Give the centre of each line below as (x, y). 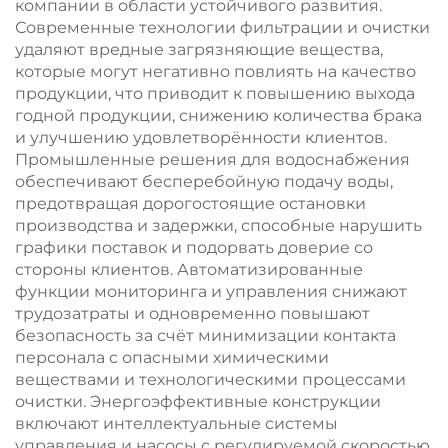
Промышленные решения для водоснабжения (212, 159)
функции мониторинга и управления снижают (211, 291)
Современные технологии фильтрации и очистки (222, 27)
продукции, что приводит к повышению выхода (215, 93)
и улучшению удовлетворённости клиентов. (201, 137)
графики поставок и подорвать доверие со (194, 247)
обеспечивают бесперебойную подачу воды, (204, 181)
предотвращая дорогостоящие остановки (190, 203)
